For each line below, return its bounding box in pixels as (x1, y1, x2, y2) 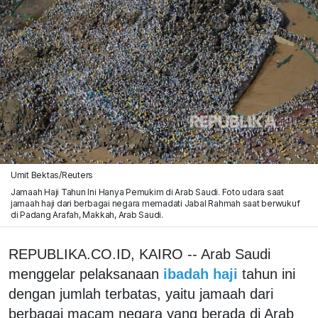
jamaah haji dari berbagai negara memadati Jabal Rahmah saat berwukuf (10, 197, 300, 209)
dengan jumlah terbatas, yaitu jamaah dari (9, 285, 273, 302)
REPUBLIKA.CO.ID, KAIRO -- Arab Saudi (9, 246, 270, 262)
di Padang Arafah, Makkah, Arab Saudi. (10, 209, 163, 220)
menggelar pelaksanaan (9, 265, 159, 282)
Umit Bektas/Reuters (10, 169, 94, 180)
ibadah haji (159, 265, 242, 282)
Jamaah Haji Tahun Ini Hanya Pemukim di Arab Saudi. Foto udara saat (10, 186, 284, 197)
